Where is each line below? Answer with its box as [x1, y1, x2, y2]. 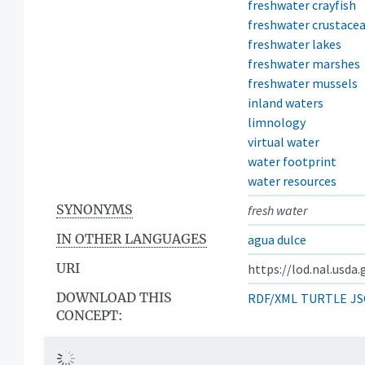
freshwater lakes [248, 35, 341, 52]
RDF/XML [248, 289, 297, 306]
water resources [248, 172, 336, 189]
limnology [248, 113, 306, 130]
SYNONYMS [56, 200, 133, 218]
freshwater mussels [248, 74, 358, 91]
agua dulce [248, 231, 306, 248]
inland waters [248, 94, 323, 111]
